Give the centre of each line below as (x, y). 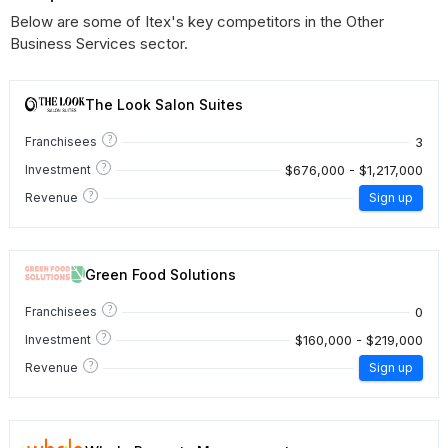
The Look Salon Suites (164, 104)
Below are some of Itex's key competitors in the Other (197, 21)
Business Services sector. (99, 43)
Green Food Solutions (160, 274)
